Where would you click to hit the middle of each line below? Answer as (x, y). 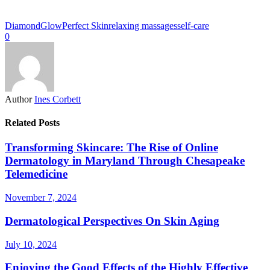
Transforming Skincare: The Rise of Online (111, 148)
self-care (193, 25)
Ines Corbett (58, 99)
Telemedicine (36, 174)
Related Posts (32, 123)
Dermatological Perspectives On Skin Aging (112, 221)
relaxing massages (143, 25)
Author (18, 99)
